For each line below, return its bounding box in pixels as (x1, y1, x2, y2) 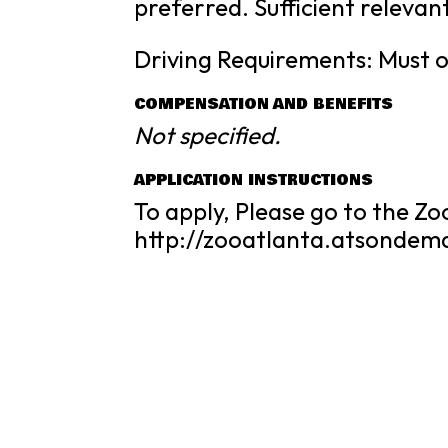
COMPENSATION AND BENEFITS (134, 93, 394, 115)
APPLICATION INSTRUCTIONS (134, 169, 374, 191)
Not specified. (134, 120, 282, 150)
